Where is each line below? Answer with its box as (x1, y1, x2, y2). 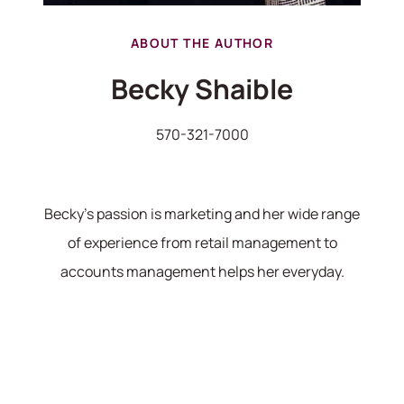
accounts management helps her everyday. (60, 262, 344, 282)
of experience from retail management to (67, 233, 337, 253)
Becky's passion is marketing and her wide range (44, 204, 360, 225)
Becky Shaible (111, 70, 293, 108)
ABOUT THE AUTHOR (130, 34, 274, 52)
